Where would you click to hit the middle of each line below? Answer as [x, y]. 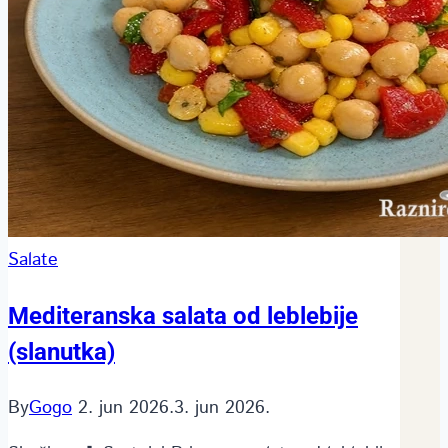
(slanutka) [61, 351]
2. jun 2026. [126, 407]
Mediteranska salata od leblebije [183, 315]
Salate [33, 259]
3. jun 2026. [222, 407]
